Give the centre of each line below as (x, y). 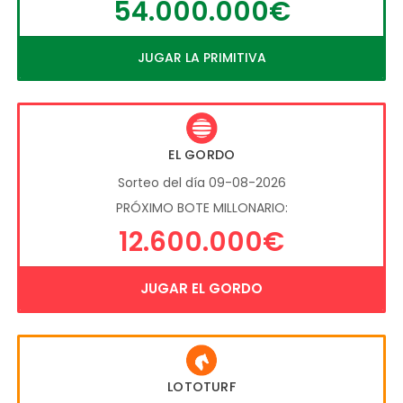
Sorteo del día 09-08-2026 (201, 182)
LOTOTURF (201, 386)
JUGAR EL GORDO (201, 288)
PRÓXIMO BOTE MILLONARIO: (201, 207)
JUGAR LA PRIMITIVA (201, 58)
